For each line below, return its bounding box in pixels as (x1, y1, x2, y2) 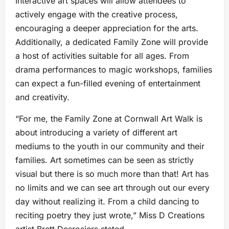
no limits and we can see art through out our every (15, 182, 210, 193)
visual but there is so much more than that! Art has (15, 169, 209, 179)
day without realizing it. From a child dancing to (15, 196, 199, 207)
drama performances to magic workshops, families (15, 64, 212, 75)
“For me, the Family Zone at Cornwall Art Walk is (15, 113, 202, 124)
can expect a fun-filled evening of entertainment (15, 78, 200, 89)
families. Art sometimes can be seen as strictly (15, 155, 194, 166)
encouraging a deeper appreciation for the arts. (15, 23, 198, 34)
